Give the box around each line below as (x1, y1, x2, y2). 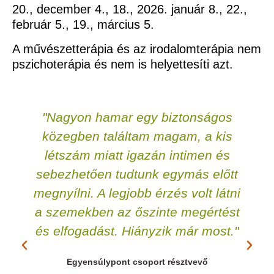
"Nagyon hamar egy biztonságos (42, 110, 232, 125)
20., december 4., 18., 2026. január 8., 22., (12, 2, 247, 17)
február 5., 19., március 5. (12, 18, 154, 32)
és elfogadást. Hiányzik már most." (35, 224, 239, 239)
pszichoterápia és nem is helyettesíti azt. (12, 57, 233, 71)
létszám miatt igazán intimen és (44, 148, 230, 163)
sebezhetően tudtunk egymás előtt (36, 167, 238, 182)
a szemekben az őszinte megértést (34, 205, 240, 220)
